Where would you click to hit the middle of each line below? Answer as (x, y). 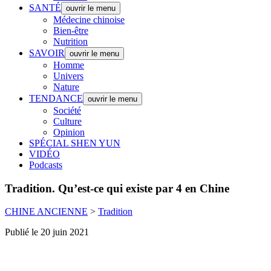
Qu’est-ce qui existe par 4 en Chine (142, 188)
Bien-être (71, 31)
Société (67, 110)
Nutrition (70, 41)
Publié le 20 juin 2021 (47, 232)
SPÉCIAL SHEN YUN (75, 143)
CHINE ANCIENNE (46, 212)
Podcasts (46, 165)
